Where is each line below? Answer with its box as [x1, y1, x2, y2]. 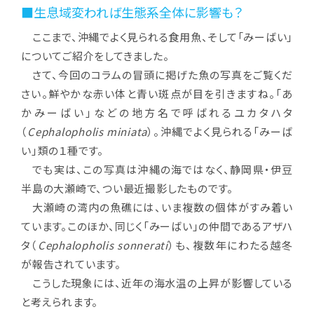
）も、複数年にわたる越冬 [168, 238, 294, 253]
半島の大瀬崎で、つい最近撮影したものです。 [21, 181, 233, 196]
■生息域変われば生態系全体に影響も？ [21, 3, 243, 22]
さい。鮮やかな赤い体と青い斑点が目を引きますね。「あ [21, 86, 293, 102]
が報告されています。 [21, 257, 121, 272]
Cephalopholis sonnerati [37, 238, 168, 253]
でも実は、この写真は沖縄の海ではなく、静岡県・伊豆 [21, 162, 293, 177]
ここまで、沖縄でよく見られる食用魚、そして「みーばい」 [21, 29, 293, 45]
